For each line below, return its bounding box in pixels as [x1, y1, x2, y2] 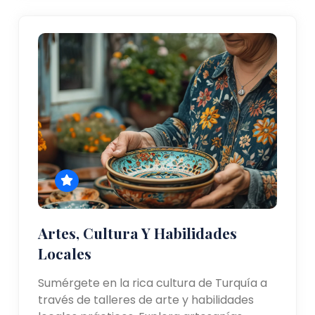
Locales [38, 243, 92, 263]
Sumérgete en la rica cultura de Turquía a [38, 274, 268, 291]
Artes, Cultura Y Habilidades [38, 222, 238, 243]
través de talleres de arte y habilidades [38, 291, 255, 308]
